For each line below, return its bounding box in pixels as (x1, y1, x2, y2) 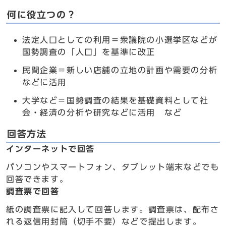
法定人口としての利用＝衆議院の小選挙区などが (22, 36, 218, 44)
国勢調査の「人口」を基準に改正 (22, 48, 155, 56)
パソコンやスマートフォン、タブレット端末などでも (6, 163, 219, 171)
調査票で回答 (6, 187, 60, 195)
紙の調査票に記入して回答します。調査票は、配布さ (6, 205, 219, 213)
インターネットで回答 (6, 145, 95, 153)
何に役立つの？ (7, 11, 77, 19)
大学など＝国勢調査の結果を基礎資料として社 (22, 96, 209, 104)
